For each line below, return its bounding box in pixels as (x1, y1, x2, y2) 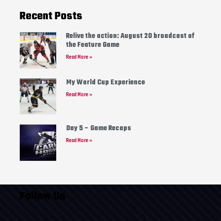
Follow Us (20, 187, 66, 205)
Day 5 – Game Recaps (66, 123, 131, 134)
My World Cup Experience (66, 77, 145, 88)
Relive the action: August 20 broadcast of (66, 31, 194, 41)
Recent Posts (20, 8, 82, 25)
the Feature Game (66, 40, 119, 50)
